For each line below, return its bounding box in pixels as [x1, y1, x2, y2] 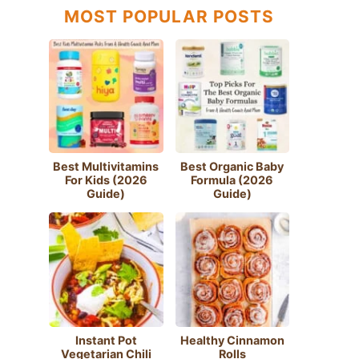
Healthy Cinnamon [179, 333, 284, 347]
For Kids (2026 [64, 173, 147, 188]
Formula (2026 [191, 173, 274, 188]
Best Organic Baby [180, 159, 284, 174]
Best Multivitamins [53, 159, 159, 174]
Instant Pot [75, 333, 137, 347]
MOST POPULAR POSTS [64, 6, 274, 26]
